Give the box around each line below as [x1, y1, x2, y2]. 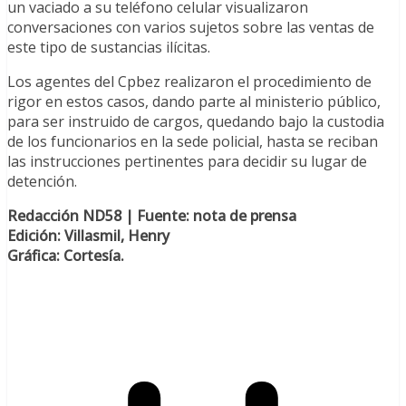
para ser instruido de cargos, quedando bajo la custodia [7, 111, 384, 131]
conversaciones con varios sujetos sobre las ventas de [7, 16, 374, 37]
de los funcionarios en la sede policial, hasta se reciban [7, 130, 378, 151]
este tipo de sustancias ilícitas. [7, 36, 210, 57]
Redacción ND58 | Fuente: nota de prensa [7, 205, 296, 226]
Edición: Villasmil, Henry [7, 225, 169, 246]
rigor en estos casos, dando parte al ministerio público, [7, 91, 381, 111]
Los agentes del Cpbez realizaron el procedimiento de [7, 71, 372, 92]
